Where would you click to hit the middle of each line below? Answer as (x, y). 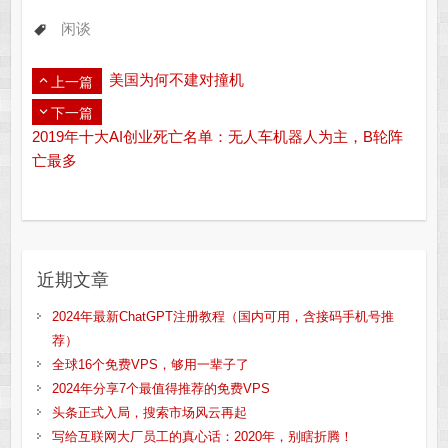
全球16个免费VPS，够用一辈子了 (150, 365)
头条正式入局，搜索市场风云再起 (149, 413)
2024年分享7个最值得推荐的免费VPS (160, 389)
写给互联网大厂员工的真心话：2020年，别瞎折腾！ (202, 437)
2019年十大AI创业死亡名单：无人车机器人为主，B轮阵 (217, 137)
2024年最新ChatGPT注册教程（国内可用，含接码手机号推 (222, 317)
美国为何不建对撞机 (176, 80)
